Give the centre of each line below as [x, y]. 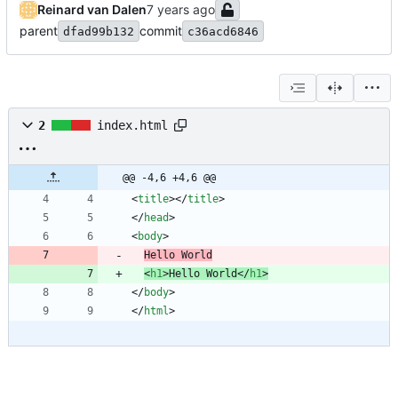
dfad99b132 [99, 31]
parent [39, 31]
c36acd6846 [223, 31]
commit [161, 31]
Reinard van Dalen [92, 10]
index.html [132, 126]
